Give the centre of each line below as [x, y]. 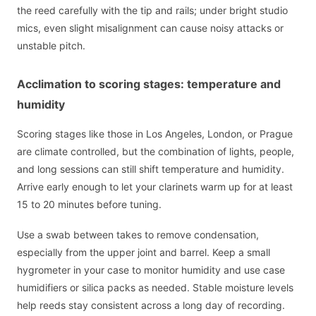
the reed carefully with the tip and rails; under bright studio [152, 11]
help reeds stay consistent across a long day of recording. [151, 305]
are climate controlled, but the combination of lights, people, [156, 152]
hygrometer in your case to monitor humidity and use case [151, 269]
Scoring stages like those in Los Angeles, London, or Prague [155, 134]
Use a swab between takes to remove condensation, [138, 234]
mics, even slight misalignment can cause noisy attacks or [150, 28]
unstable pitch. [51, 46]
